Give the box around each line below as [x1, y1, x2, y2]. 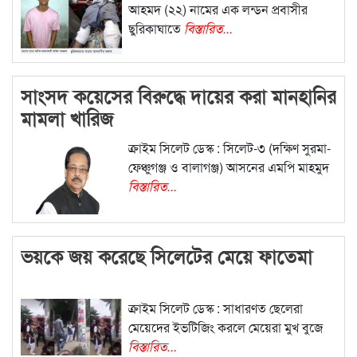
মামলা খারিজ [21, 104, 113, 131]
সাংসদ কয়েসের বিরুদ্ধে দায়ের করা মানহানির [21, 81, 336, 109]
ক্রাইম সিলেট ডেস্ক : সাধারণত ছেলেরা [127, 298, 303, 317]
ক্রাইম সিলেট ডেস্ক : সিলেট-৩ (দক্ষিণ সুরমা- [127, 138, 331, 157]
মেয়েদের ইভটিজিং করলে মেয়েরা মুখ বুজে [127, 317, 323, 336]
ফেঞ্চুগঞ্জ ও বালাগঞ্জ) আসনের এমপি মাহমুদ [127, 157, 329, 176]
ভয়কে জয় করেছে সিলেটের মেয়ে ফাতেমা [21, 241, 312, 269]
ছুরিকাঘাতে [127, 18, 184, 37]
